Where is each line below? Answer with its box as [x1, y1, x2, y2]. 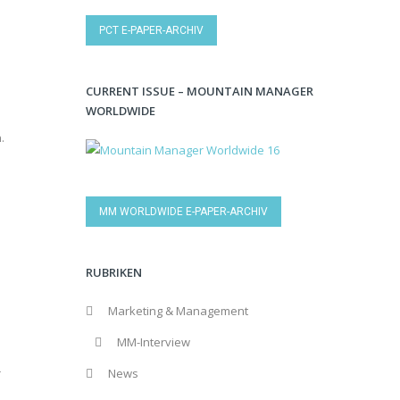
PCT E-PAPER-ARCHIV [99, 23, 204, 37]
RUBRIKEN [86, 264, 142, 281]
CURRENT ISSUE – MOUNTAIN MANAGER [86, 82, 313, 99]
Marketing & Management [108, 303, 248, 320]
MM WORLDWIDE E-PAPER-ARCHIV [99, 205, 268, 219]
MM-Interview [117, 334, 190, 351]
